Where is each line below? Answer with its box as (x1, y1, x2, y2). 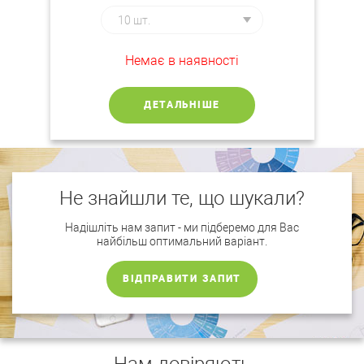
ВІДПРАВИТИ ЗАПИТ (123, 273, 241, 284)
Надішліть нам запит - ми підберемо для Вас (65, 221, 299, 234)
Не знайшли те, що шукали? (59, 187, 305, 210)
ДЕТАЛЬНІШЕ (144, 99, 220, 110)
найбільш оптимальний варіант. (97, 235, 267, 248)
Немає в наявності (125, 53, 239, 68)
